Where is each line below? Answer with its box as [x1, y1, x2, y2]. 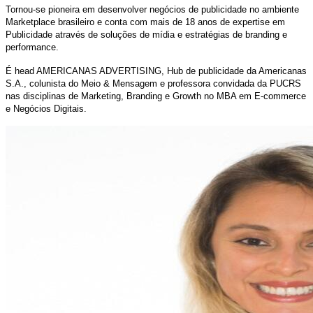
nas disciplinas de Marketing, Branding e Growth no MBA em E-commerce [6, 91, 306, 102]
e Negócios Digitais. [6, 103, 87, 115]
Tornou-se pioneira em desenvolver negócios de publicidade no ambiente [6, 4, 299, 15]
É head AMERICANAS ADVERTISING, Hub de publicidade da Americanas [6, 66, 307, 77]
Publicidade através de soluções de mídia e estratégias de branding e [6, 29, 287, 41]
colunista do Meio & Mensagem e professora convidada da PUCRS [29, 78, 301, 89]
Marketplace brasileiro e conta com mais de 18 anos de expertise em [6, 17, 285, 28]
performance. [6, 42, 59, 53]
